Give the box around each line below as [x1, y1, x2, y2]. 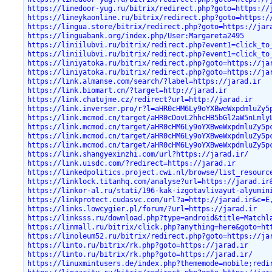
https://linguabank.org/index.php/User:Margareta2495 [27, 31, 245, 40]
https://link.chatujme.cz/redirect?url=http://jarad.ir [27, 95, 253, 104]
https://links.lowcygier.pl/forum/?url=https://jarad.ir [27, 204, 257, 213]
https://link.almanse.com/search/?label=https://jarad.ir [27, 76, 262, 86]
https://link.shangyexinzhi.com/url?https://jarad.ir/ [27, 149, 249, 158]
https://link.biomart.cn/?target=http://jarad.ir [27, 86, 228, 95]
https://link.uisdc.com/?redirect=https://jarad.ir [27, 158, 236, 168]
